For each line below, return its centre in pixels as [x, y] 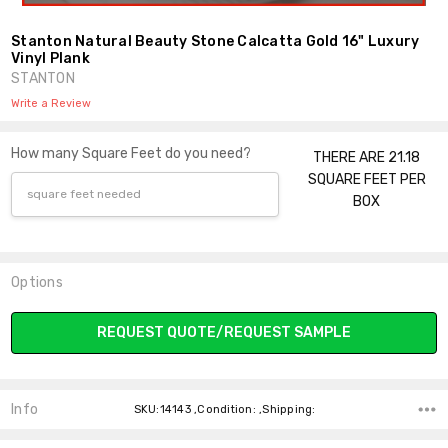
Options [37, 282]
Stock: [32, 334]
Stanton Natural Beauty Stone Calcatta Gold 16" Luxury [215, 41]
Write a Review [51, 103]
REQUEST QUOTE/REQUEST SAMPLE [224, 332]
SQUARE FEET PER [366, 179]
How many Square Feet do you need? [131, 153]
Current [36, 312]
